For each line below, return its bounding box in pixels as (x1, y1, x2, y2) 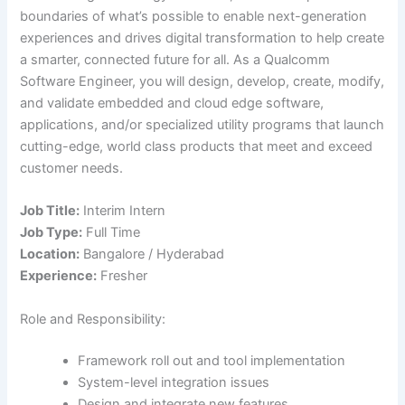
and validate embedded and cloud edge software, (20, 95, 325, 112)
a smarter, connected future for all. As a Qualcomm (20, 52, 331, 69)
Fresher (97, 268, 148, 285)
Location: (20, 246, 80, 263)
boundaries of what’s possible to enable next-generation (20, 8, 368, 25)
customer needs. (20, 160, 124, 177)
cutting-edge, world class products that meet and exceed (20, 138, 373, 155)
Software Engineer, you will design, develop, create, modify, (20, 73, 385, 90)
